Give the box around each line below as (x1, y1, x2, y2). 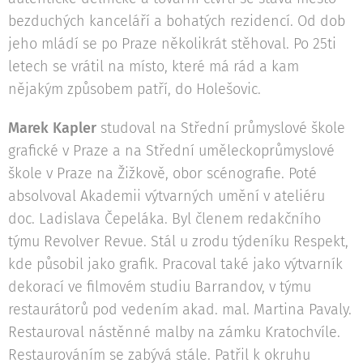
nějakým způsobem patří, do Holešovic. (8, 80, 261, 99)
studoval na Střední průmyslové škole (100, 119, 345, 138)
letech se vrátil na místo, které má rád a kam (8, 58, 299, 76)
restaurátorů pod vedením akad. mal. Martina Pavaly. (8, 301, 352, 319)
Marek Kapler (8, 119, 100, 138)
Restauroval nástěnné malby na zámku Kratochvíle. (8, 323, 340, 342)
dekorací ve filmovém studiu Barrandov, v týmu (8, 278, 311, 297)
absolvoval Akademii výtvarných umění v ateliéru (8, 187, 325, 206)
